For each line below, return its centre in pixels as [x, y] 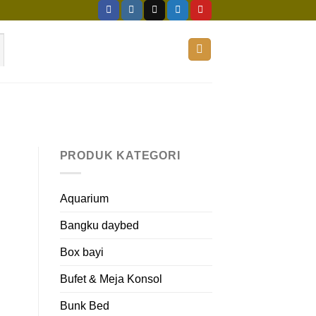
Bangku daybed [99, 225]
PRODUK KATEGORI [120, 156]
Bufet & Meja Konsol [111, 279]
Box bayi [81, 252]
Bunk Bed [84, 305]
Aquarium [84, 198]
